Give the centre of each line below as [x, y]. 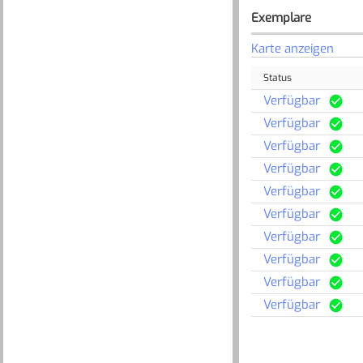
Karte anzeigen [292, 49]
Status [277, 78]
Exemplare [281, 18]
